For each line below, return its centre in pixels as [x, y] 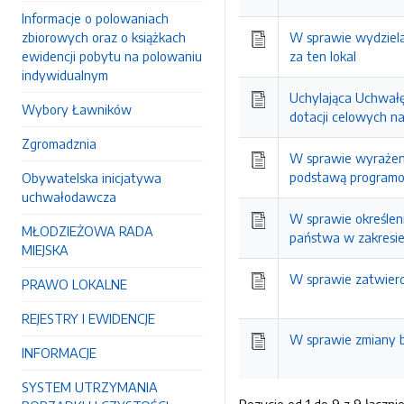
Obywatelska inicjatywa [92, 178]
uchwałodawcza [69, 197]
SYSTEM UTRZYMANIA [90, 387]
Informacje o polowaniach [95, 18]
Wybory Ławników [77, 109]
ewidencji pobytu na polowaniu [112, 56]
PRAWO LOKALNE [74, 284]
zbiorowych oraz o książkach [104, 37]
